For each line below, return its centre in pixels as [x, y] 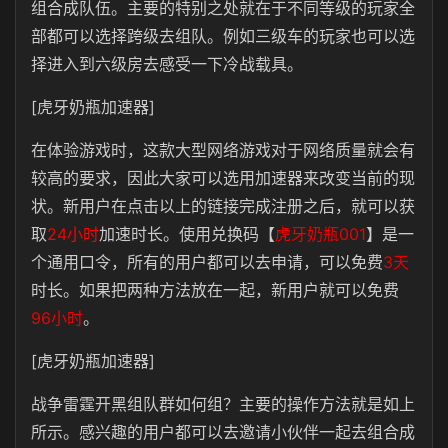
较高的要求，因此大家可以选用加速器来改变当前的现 [223, 178]
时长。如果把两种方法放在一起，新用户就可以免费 [215, 290]
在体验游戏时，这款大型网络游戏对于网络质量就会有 [223, 150]
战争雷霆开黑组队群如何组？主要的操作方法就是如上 [223, 404]
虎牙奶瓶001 [320, 234]
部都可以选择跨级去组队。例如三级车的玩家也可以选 [223, 36]
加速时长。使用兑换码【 [187, 234]
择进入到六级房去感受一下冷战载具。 [167, 64]
